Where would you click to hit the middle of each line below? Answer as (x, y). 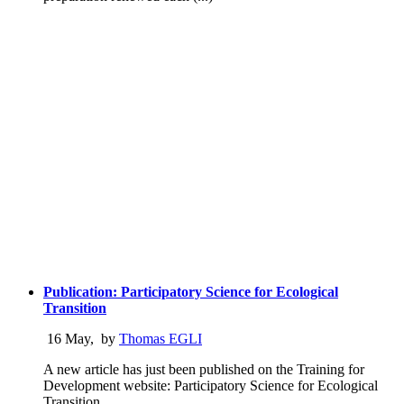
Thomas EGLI (161, 338)
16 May (67, 338)
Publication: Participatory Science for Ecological (191, 291)
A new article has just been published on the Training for (204, 369)
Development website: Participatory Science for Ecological (211, 385)
